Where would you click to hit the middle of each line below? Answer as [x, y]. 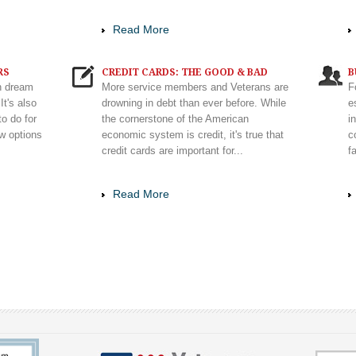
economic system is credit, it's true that [193, 135]
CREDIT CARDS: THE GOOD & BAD [185, 72]
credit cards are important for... [173, 151]
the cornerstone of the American [176, 119]
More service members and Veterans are [195, 87]
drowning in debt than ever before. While [194, 103]
